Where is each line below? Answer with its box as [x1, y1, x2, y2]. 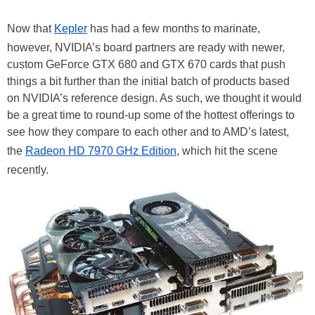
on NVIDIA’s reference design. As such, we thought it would [7, 92, 302, 104]
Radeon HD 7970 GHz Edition [25, 145, 176, 157]
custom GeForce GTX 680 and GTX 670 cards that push [7, 58, 285, 70]
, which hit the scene [176, 145, 278, 157]
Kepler [54, 22, 87, 34]
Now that [7, 22, 54, 34]
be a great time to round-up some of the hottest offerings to [7, 109, 295, 121]
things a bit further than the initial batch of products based [7, 75, 290, 87]
